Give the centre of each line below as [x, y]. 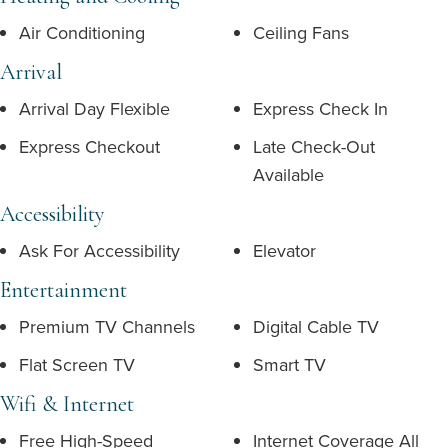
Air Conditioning [82, 32]
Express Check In [320, 108]
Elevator [284, 250]
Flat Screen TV [77, 364]
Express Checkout [89, 146]
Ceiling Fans [301, 32]
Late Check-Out [314, 146]
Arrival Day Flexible [94, 108]
